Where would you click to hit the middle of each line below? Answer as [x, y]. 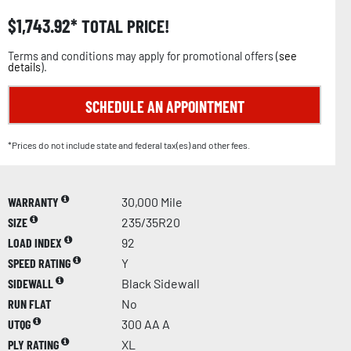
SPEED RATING [40, 262]
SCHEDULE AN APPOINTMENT [165, 106]
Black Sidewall [161, 283]
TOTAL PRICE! [123, 25]
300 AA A [146, 324]
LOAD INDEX [36, 242]
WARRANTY [34, 201]
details [24, 67]
